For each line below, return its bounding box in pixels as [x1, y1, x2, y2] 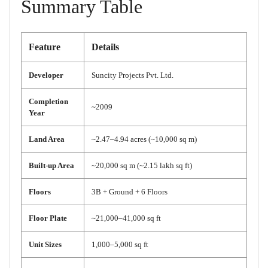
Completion [29, 97, 68, 106]
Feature [29, 42, 60, 53]
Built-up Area [29, 161, 74, 170]
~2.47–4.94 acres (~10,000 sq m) [92, 135, 197, 144]
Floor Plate [29, 214, 67, 223]
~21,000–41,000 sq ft [92, 214, 161, 223]
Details [92, 42, 119, 53]
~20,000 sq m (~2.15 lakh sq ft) [92, 161, 192, 170]
